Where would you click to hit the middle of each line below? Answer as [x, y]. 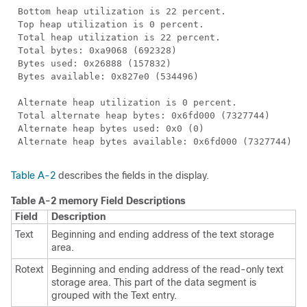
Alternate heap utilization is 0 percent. [127, 102]
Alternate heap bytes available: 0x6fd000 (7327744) [155, 142]
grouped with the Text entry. [114, 295]
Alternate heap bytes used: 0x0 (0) [111, 128]
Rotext [29, 269]
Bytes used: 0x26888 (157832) [95, 63]
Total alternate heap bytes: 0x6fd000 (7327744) [144, 115]
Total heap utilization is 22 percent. [119, 37]
